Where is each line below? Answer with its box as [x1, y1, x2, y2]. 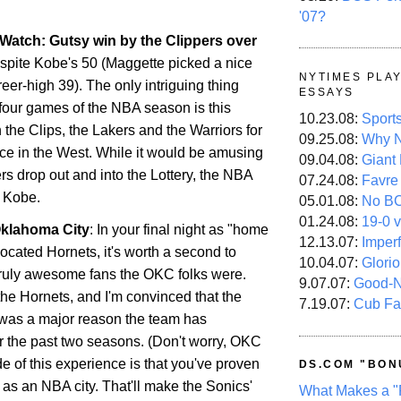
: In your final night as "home [90, 222, 269, 238]
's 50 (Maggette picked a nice [68, 55, 252, 71]
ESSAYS [299, 85, 354, 98]
